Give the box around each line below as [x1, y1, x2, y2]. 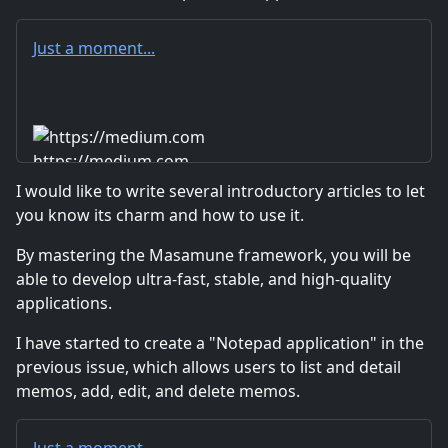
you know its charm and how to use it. [16, 203, 304, 226]
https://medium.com [33, 150, 189, 173]
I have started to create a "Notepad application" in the [16, 331, 424, 354]
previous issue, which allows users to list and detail [16, 355, 401, 378]
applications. [16, 291, 112, 314]
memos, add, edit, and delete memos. [16, 379, 300, 402]
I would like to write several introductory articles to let [16, 179, 425, 202]
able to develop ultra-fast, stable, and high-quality [16, 267, 391, 290]
